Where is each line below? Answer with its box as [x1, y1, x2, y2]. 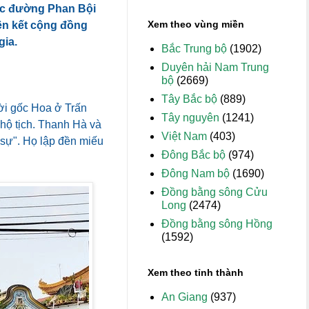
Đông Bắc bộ [161, 149, 226, 161]
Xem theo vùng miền [148, 19, 244, 30]
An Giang [161, 291, 208, 303]
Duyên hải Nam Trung [161, 61, 269, 73]
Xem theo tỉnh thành [148, 267, 243, 278]
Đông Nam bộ [161, 168, 230, 179]
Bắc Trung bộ [161, 43, 227, 54]
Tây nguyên [161, 112, 219, 123]
